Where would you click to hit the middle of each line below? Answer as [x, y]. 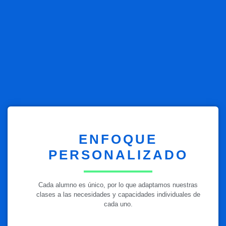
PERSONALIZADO [118, 155]
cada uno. [118, 204]
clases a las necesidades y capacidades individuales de [118, 195]
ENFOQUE [118, 139]
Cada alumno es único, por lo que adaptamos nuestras [118, 185]
